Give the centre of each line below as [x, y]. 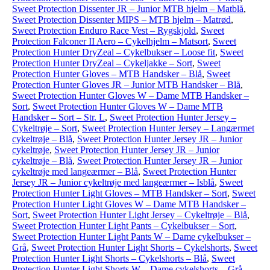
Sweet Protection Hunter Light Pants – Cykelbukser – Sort [123, 226]
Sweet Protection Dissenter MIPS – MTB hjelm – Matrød [121, 20]
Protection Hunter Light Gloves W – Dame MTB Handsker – [129, 204]
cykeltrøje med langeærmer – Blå [75, 171]
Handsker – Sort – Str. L [58, 117]
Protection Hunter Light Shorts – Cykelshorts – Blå [109, 258]
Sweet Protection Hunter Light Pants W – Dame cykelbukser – [131, 237]
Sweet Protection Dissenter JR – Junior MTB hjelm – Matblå [128, 9]
